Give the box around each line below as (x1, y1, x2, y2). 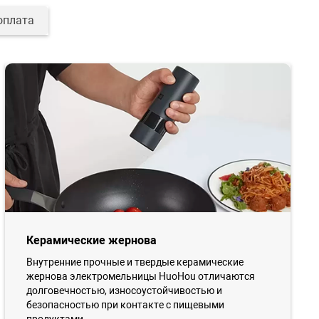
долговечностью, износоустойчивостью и (26, 285, 222, 297)
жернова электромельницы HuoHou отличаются (26, 271, 255, 283)
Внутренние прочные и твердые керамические (26, 256, 244, 268)
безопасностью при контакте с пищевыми (26, 299, 224, 311)
